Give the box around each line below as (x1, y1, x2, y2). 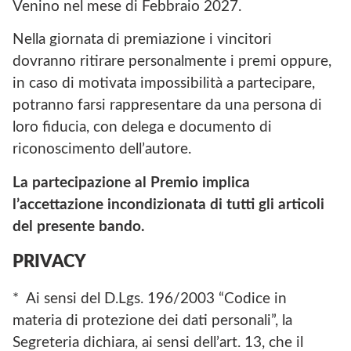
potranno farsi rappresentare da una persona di (13, 98, 322, 114)
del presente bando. (13, 219, 145, 234)
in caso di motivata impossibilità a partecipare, (13, 76, 315, 92)
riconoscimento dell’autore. (13, 142, 191, 157)
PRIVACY (13, 253, 86, 271)
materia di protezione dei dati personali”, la (13, 313, 292, 328)
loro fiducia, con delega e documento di (13, 120, 272, 136)
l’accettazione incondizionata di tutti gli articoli (13, 197, 324, 212)
